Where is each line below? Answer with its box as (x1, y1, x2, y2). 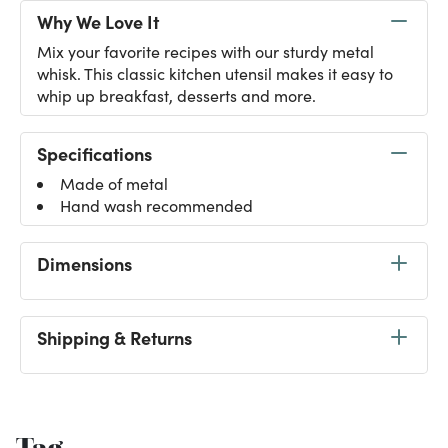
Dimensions (37, 250, 132, 276)
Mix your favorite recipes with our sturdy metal (37, 41, 374, 62)
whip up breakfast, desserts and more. (37, 85, 316, 106)
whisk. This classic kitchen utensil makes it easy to (37, 63, 393, 84)
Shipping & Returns (37, 324, 192, 350)
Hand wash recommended (60, 195, 253, 216)
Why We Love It (37, 8, 159, 34)
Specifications (37, 140, 152, 166)
